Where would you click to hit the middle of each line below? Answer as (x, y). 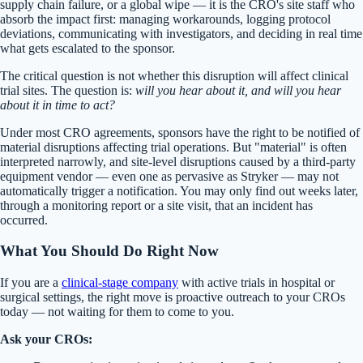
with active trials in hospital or (256, 282)
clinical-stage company (120, 282)
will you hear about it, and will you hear (238, 90)
